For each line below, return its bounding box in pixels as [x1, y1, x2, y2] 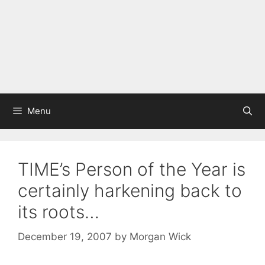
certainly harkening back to [18, 180, 242, 201]
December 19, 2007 [18, 230, 112, 243]
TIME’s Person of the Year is [18, 159, 245, 180]
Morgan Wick [130, 230, 191, 243]
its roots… [18, 201, 99, 222]
